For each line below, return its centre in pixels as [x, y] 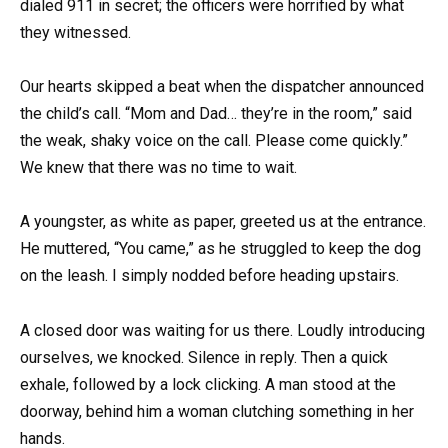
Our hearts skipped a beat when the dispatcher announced [222, 87]
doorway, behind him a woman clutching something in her [217, 411]
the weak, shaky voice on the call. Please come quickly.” [214, 141]
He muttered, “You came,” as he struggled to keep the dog [220, 249]
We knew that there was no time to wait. [158, 168]
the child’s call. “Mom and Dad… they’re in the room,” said [216, 114]
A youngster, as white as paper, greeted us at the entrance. [223, 222]
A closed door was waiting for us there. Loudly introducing [222, 330]
